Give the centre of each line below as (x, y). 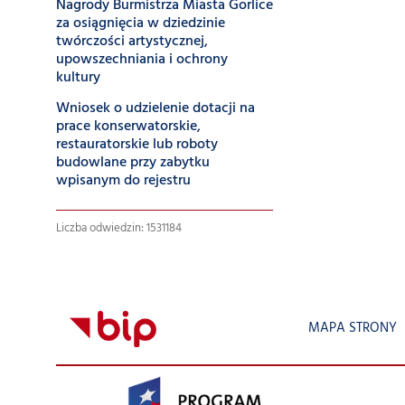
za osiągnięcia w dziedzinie (141, 24)
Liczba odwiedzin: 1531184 (119, 228)
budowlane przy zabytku (133, 163)
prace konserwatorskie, (128, 127)
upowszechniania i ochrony (142, 60)
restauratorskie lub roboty (137, 145)
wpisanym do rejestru (123, 181)
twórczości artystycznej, (132, 42)
